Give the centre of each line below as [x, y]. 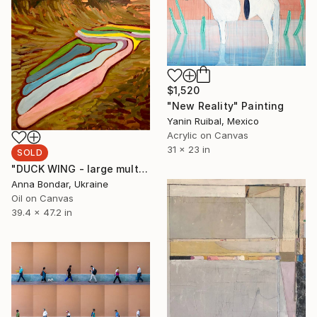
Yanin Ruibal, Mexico [213, 121]
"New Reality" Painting [226, 105]
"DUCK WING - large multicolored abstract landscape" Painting [143, 169]
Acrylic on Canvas [208, 135]
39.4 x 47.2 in [42, 213]
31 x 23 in [189, 149]
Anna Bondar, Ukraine [60, 184]
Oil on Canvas [42, 198]
